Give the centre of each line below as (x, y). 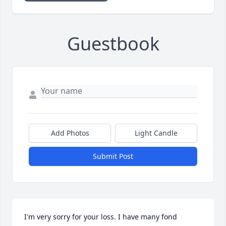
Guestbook (113, 44)
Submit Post (113, 156)
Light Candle (156, 133)
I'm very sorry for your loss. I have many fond (101, 217)
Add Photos (70, 133)
